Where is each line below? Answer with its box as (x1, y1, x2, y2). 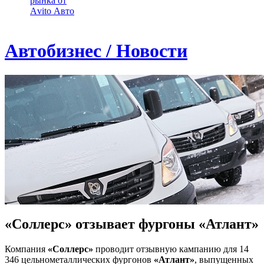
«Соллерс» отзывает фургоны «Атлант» (5, 216, 259, 232)
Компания (5, 243, 48, 254)
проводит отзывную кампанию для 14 (93, 243, 249, 254)
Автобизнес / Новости (5, 40, 187, 62)
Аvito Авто (30, 6, 74, 16)
